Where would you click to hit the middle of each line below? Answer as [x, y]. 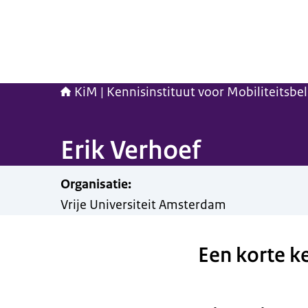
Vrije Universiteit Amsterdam [143, 205]
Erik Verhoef [131, 150]
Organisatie [94, 184]
